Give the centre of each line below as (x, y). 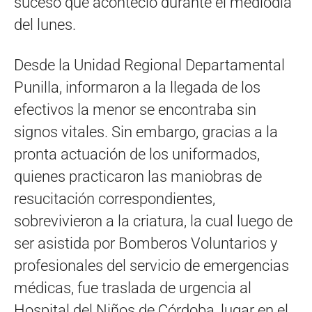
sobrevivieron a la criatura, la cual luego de (153, 221)
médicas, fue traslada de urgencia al (133, 288)
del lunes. (45, 25)
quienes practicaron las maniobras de (138, 177)
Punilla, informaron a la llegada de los (137, 87)
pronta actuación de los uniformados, (137, 154)
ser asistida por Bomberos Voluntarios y (146, 243)
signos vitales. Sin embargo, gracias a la (146, 132)
